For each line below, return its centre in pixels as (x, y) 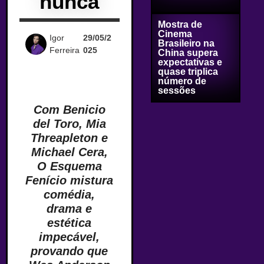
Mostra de (180, 24)
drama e (70, 209)
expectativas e (190, 62)
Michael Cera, (69, 152)
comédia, (70, 194)
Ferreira (64, 50)
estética (70, 223)
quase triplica (188, 72)
